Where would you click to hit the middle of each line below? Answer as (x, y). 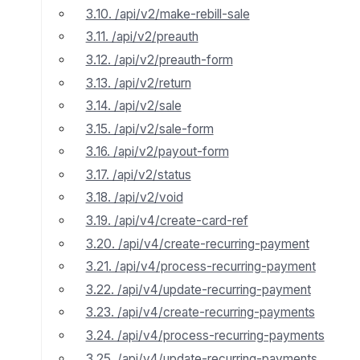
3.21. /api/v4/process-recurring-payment (200, 267)
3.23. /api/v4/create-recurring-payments (200, 313)
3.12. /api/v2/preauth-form (159, 59)
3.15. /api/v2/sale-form (149, 129)
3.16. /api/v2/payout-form (157, 152)
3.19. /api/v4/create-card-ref (167, 221)
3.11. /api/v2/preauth (142, 37)
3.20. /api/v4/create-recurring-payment (197, 243)
